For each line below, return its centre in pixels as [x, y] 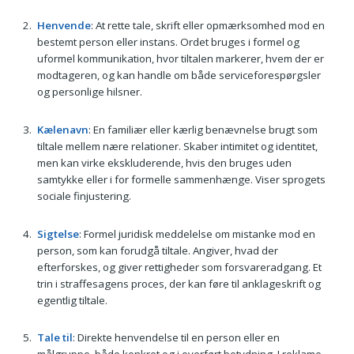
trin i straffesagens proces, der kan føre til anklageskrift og [179, 283]
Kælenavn [62, 129]
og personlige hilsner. [89, 92]
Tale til [55, 338]
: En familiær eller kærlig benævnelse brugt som [203, 129]
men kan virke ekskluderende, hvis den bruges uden [164, 162]
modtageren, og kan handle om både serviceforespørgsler [179, 75]
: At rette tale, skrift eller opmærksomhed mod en [207, 26]
